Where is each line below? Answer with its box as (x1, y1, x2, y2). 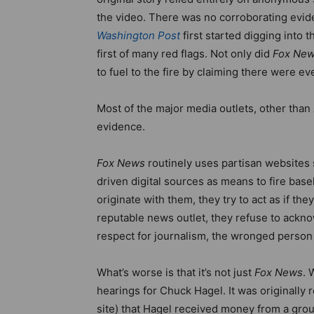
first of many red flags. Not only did (97, 47, 273, 60)
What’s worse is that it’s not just (97, 266, 254, 279)
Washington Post (97, 29, 180, 42)
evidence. (97, 120, 145, 133)
